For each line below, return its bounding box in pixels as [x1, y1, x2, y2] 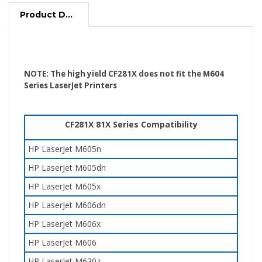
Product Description [65, 5, 73, 16]
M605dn [75, 158, 106, 169]
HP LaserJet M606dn [28, 195, 106, 206]
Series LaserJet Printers [24, 76, 117, 87]
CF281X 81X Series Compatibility [64, 115, 198, 126]
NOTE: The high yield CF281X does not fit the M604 [24, 64, 224, 75]
